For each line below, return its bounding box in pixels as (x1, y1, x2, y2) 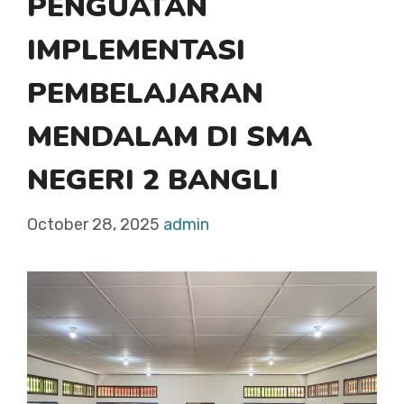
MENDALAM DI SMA (27, 117, 312, 156)
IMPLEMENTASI (27, 31, 245, 69)
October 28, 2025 (27, 215, 160, 234)
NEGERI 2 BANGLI (27, 161, 279, 199)
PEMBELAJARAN (27, 74, 263, 113)
